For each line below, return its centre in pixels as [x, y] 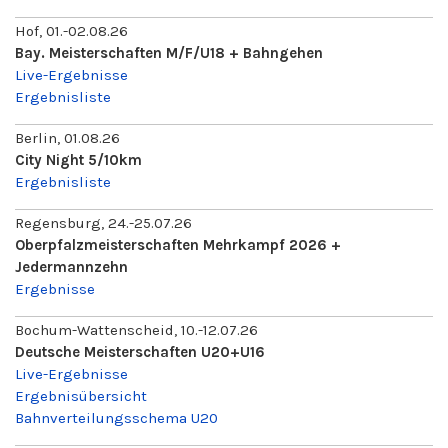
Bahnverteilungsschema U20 [116, 418]
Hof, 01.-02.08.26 [71, 31]
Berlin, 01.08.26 [67, 138]
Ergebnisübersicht [81, 396]
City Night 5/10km [78, 160]
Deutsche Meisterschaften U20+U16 [140, 352]
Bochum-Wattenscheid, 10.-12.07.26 [136, 330]
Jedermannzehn [71, 267]
